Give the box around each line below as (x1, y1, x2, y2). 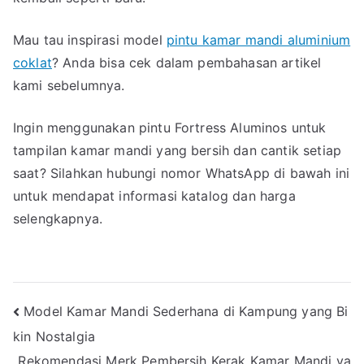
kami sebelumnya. (13, 76, 125, 93)
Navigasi (12, 298, 119, 331)
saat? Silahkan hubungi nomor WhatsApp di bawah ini (13, 164, 350, 181)
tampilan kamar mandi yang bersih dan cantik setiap (13, 141, 342, 158)
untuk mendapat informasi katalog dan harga (13, 187, 296, 204)
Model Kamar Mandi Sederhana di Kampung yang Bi (24, 302, 349, 319)
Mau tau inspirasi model (13, 31, 167, 48)
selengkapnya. (13, 210, 103, 227)
